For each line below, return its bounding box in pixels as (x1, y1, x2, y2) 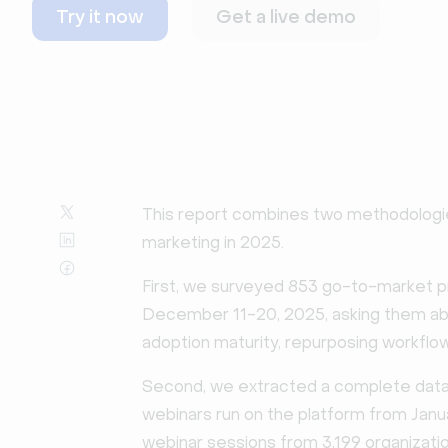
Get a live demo (216, 6, 356, 28)
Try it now (56, 6, 144, 28)
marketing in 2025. (142, 233, 284, 252)
